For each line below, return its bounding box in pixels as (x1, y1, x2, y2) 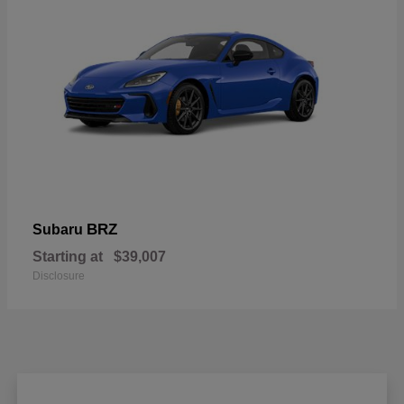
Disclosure (32, 269, 85, 282)
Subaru (32, 221, 87, 237)
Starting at (32, 248, 103, 264)
